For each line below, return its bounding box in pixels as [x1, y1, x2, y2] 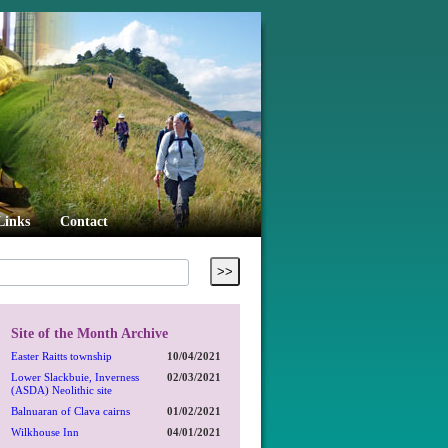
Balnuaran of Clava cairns [11, 405, 130, 417]
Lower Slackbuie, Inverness [11, 371, 139, 383]
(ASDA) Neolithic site [11, 384, 112, 396]
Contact [60, 214, 108, 229]
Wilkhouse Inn [11, 426, 79, 438]
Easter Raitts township [11, 350, 112, 362]
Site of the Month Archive [11, 325, 168, 341]
